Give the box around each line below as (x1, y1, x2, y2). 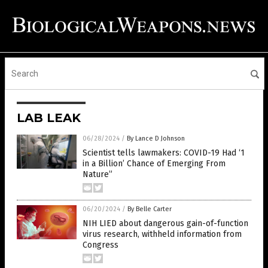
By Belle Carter (127, 205, 172, 214)
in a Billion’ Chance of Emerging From (83, 159, 226, 169)
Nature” (83, 169, 112, 180)
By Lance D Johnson (127, 135, 185, 143)
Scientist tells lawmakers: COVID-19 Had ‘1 (83, 148, 245, 159)
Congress (83, 240, 118, 251)
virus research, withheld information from (83, 229, 242, 240)
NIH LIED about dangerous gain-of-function (83, 218, 248, 229)
